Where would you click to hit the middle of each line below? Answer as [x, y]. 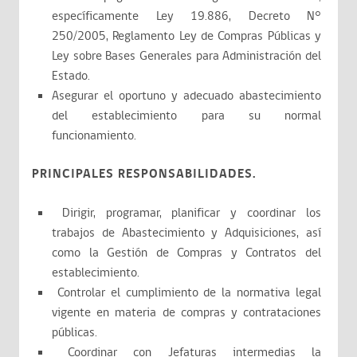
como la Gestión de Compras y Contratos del [186, 253]
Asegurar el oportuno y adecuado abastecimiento [186, 96]
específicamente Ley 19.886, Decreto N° [186, 16]
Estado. [71, 76]
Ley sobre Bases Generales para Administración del [186, 56]
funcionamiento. [94, 136]
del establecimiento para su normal [186, 116]
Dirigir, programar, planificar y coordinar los [186, 213]
